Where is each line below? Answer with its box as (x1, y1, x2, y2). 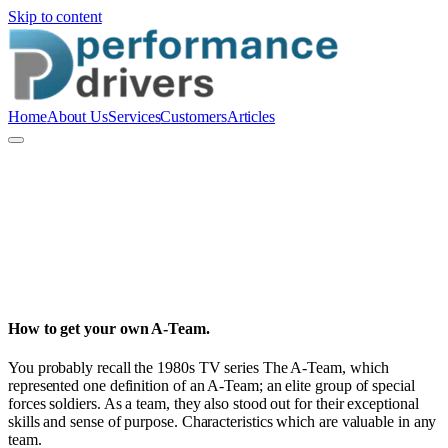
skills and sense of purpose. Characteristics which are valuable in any (8, 413, 437, 431)
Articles (226, 108, 276, 125)
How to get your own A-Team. (8, 320, 210, 338)
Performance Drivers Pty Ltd (8, 286, 188, 304)
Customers (160, 108, 227, 125)
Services (108, 108, 161, 125)
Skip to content (8, 8, 102, 25)
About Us (46, 108, 109, 125)
